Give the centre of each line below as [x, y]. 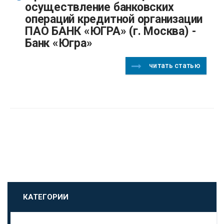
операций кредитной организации [114, 19]
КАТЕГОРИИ [46, 197]
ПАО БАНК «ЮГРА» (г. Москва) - [110, 31]
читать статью [175, 66]
